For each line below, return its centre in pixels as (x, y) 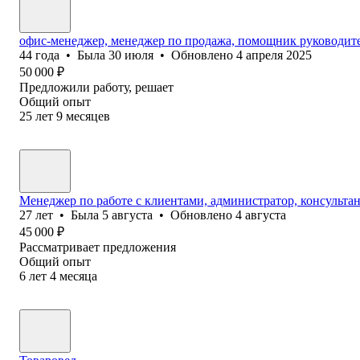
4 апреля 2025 (274, 55)
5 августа (127, 215)
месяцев (88, 116)
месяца (78, 276)
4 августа (261, 215)
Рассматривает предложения (98, 247)
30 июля (131, 55)
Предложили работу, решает (96, 87)
